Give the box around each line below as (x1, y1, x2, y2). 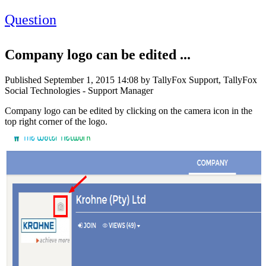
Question (5, 12, 56, 27)
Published (5, 74, 44, 85)
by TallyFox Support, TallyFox (138, 74, 257, 85)
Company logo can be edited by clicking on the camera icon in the (5, 105, 252, 116)
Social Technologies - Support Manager (5, 85, 153, 96)
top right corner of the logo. (5, 116, 107, 126)
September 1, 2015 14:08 (44, 74, 138, 85)
